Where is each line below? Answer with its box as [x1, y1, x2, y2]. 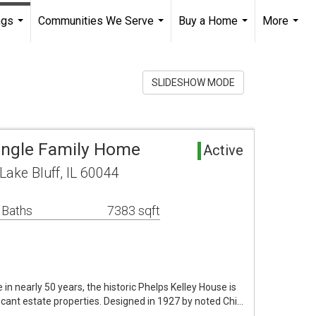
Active [203, 142, 243, 159]
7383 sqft [107, 203, 160, 218]
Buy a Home [178, 14, 238, 28]
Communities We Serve [38, 14, 154, 28]
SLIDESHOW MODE [152, 77, 235, 88]
